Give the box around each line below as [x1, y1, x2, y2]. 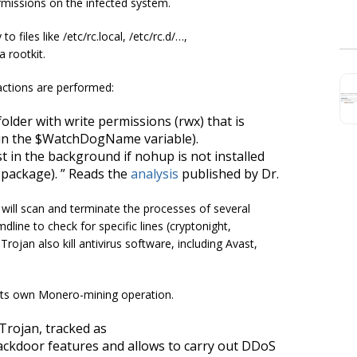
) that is [200, 112, 245, 130]
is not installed [175, 147, 265, 165]
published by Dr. [178, 164, 279, 182]
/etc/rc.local [63, 28, 123, 44]
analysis [131, 164, 178, 182]
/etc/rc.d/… [129, 28, 184, 44]
